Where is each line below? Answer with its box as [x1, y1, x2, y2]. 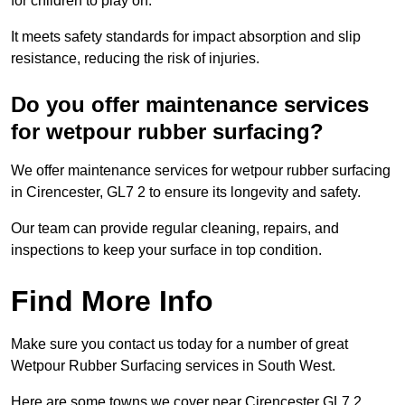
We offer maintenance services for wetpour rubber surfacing [11, 163, 391, 179]
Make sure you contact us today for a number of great [11, 336, 348, 353]
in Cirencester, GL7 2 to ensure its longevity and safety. [11, 184, 361, 201]
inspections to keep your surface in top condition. [11, 242, 322, 259]
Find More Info [11, 285, 213, 318]
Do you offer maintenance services [11, 92, 369, 118]
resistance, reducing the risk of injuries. [11, 51, 259, 67]
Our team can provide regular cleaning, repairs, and [11, 221, 339, 237]
